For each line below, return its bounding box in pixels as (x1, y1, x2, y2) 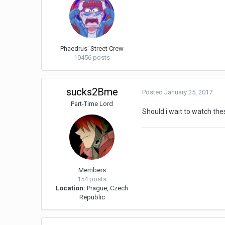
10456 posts (74, 54, 110, 62)
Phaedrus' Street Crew (60, 45, 124, 53)
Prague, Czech (85, 184, 129, 192)
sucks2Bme (66, 86, 118, 98)
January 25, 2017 (164, 88, 213, 96)
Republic (79, 193, 105, 201)
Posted (142, 88, 165, 96)
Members (78, 166, 106, 174)
